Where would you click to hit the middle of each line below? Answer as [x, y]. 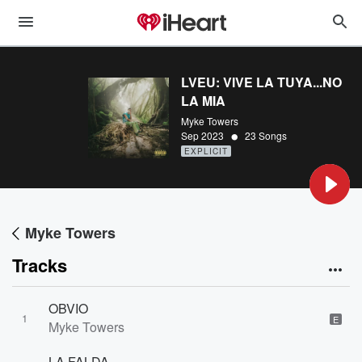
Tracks [40, 265]
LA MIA [203, 100]
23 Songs [266, 135]
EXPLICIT [206, 151]
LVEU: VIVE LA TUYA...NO [261, 82]
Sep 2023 [202, 135]
